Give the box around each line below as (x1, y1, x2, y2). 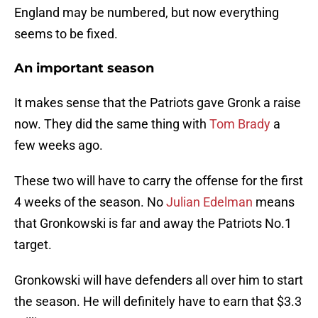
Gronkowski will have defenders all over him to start (14, 273, 303, 288)
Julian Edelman (166, 194, 253, 210)
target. (14, 237, 52, 253)
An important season (14, 60, 154, 77)
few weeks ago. (14, 138, 103, 153)
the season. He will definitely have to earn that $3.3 (14, 294, 302, 309)
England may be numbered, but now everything (14, 5, 279, 21)
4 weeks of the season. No (14, 194, 166, 210)
